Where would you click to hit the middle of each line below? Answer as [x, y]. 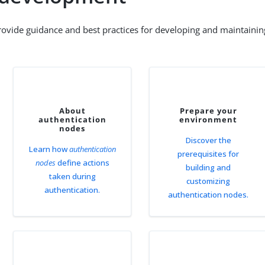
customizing [209, 181]
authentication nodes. [209, 195]
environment [209, 119]
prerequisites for [209, 154]
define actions [82, 163]
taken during [72, 176]
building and [209, 167]
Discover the [209, 140]
